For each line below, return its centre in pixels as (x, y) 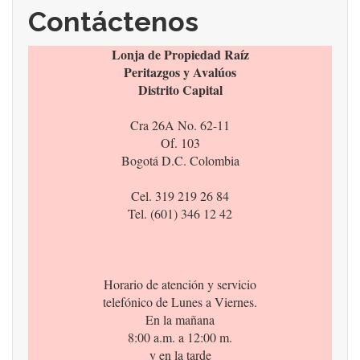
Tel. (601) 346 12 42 (180, 214)
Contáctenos (113, 22)
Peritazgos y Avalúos (180, 72)
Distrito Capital (180, 90)
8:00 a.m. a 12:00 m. (180, 337)
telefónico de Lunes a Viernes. (180, 302)
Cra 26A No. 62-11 (180, 125)
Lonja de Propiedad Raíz (180, 55)
